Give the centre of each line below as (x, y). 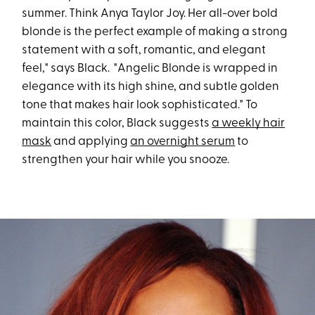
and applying (91, 141)
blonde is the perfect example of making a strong (155, 32)
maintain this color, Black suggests (117, 123)
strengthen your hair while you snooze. (126, 160)
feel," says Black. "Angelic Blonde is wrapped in (150, 68)
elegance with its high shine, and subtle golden (151, 86)
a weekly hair (249, 123)
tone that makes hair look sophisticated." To (140, 105)
